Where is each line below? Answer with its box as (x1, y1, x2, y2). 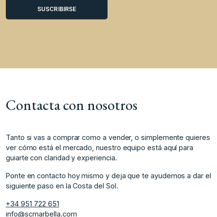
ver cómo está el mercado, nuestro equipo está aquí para (6, 143, 194, 152)
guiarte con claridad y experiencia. (6, 153, 117, 162)
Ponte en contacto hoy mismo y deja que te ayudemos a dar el (6, 171, 211, 180)
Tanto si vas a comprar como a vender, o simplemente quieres (6, 133, 210, 141)
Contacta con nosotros (6, 95, 138, 114)
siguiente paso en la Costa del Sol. (6, 181, 118, 190)
